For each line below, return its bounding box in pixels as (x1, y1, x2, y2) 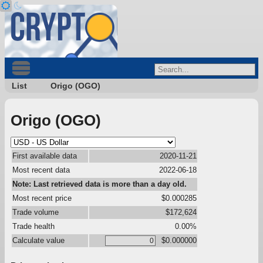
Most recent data (12, 165, 70, 174)
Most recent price (12, 193, 72, 203)
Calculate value (12, 235, 65, 245)
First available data (12, 151, 77, 160)
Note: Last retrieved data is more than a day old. (12, 179, 187, 188)
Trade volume (12, 207, 59, 217)
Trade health (12, 221, 55, 231)
